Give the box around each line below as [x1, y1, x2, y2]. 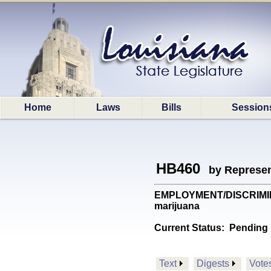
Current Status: [154, 223, 229, 233]
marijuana [154, 201, 200, 211]
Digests [197, 258, 229, 269]
